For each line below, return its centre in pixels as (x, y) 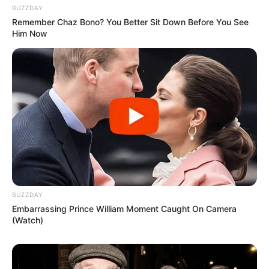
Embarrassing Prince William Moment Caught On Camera (124, 208)
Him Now (30, 34)
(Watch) (28, 220)
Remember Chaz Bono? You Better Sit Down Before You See (130, 22)
